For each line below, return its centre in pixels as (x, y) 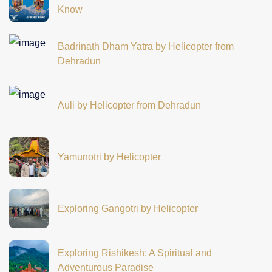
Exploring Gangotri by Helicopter (128, 208)
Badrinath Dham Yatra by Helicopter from (146, 46)
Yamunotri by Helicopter (109, 157)
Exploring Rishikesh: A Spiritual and (135, 253)
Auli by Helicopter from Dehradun (129, 105)
